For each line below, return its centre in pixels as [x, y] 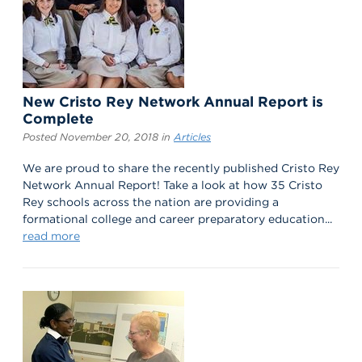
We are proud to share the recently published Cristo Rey [181, 168]
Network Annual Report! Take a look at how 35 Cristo [173, 185]
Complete [58, 118]
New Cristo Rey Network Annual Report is [173, 101]
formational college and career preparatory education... [177, 219]
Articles [192, 137]
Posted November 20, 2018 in [98, 137]
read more [51, 236]
